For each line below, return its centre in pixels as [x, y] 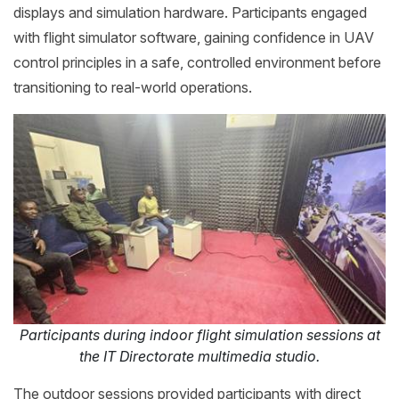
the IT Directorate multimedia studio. [199, 356]
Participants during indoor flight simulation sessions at [199, 334]
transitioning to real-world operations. [133, 87]
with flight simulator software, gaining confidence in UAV [194, 37]
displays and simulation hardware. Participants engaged [190, 12]
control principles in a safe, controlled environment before [197, 62]
